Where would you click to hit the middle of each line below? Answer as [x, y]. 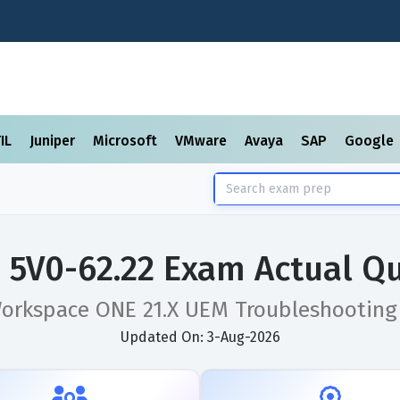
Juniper [54, 141]
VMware [203, 141]
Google [371, 141]
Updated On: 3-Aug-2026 [200, 337]
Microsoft [127, 141]
